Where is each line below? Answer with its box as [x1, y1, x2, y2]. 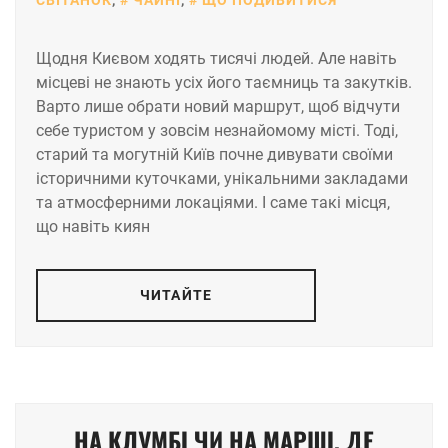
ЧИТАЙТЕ [140, 286, 212, 303]
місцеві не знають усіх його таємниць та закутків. [36, 72, 412, 92]
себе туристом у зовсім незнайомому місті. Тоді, [36, 120, 398, 140]
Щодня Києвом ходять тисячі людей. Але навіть [36, 48, 397, 68]
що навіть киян [36, 216, 150, 236]
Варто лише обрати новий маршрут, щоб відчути [36, 96, 400, 116]
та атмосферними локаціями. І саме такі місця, [36, 192, 390, 212]
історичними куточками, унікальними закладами [36, 168, 408, 188]
